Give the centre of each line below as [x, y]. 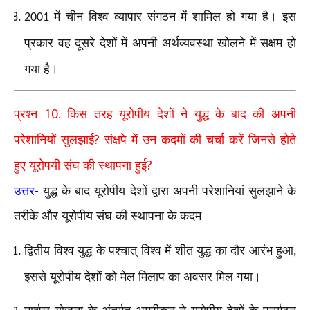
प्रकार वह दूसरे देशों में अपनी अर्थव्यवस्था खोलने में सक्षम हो [160, 43]
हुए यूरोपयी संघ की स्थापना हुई [80, 166]
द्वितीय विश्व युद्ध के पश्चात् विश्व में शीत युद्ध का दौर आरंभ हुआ [159, 251]
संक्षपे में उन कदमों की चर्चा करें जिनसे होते [200, 140]
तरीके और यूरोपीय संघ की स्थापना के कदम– [111, 216]
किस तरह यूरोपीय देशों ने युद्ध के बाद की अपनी [182, 115]
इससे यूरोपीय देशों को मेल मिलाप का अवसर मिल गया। [143, 277]
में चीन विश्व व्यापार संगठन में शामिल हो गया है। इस [175, 16]
